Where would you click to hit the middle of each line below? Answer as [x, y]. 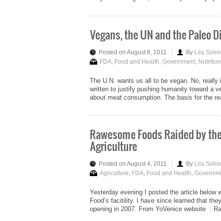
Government [179, 61]
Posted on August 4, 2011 [133, 164]
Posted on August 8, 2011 [133, 52]
